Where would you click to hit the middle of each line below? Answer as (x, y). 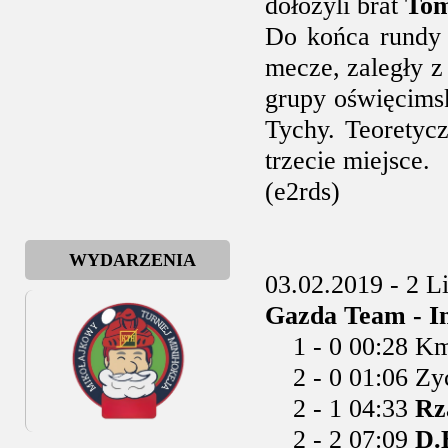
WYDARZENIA (132, 260)
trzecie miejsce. (347, 160)
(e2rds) (302, 191)
